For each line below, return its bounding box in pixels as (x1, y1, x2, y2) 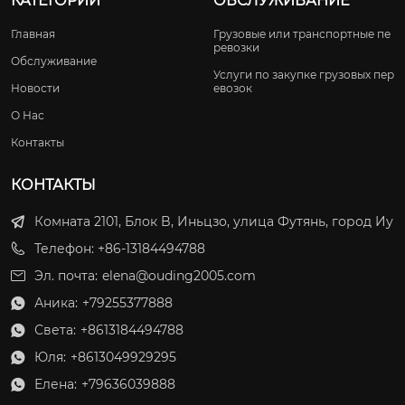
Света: (34, 321, 76, 338)
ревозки (213, 40, 259, 54)
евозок (213, 80, 252, 95)
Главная (11, 26, 55, 41)
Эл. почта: (34, 267, 98, 284)
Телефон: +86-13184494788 (34, 240, 205, 257)
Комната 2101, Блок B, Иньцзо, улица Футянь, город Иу (34, 212, 393, 230)
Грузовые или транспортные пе (213, 26, 391, 41)
